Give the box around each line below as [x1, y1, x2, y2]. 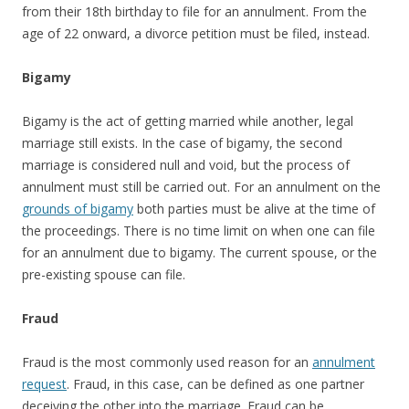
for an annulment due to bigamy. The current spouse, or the [22, 243, 377, 261]
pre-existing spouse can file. [22, 265, 185, 283]
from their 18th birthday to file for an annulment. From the [22, 2, 367, 20]
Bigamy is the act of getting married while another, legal [22, 111, 353, 130]
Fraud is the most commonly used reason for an [22, 352, 312, 371]
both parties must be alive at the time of [133, 199, 375, 217]
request [22, 374, 67, 393]
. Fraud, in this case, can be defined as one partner [67, 374, 364, 393]
